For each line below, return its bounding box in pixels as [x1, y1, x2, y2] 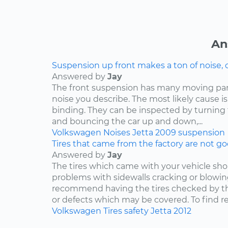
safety [124, 206, 149, 216]
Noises [103, 127, 130, 137]
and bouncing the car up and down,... [52, 116, 203, 126]
